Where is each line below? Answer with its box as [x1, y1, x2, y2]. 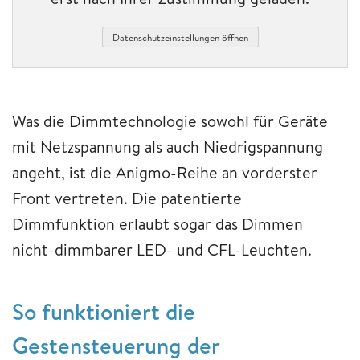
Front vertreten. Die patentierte [12, 186, 242, 209]
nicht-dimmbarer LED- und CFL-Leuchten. [12, 238, 312, 260]
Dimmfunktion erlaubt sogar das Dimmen [12, 212, 303, 235]
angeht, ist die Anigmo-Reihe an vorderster [12, 161, 317, 183]
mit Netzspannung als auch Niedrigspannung [12, 135, 323, 157]
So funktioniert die [12, 295, 195, 327]
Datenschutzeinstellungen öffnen [112, 31, 248, 45]
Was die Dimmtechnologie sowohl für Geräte [12, 109, 328, 132]
